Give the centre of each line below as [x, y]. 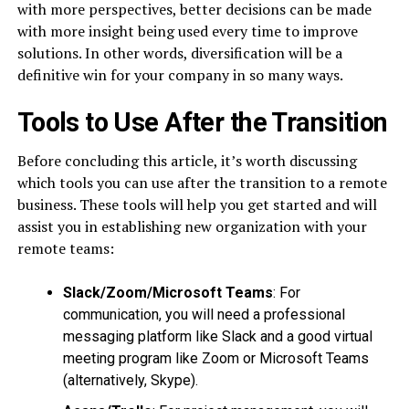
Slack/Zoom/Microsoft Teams [168, 293]
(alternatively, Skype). [130, 381]
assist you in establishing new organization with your [192, 227]
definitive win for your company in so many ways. [180, 75]
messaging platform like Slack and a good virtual [217, 337]
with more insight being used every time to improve [187, 31]
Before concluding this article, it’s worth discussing [187, 161]
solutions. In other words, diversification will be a [179, 53]
